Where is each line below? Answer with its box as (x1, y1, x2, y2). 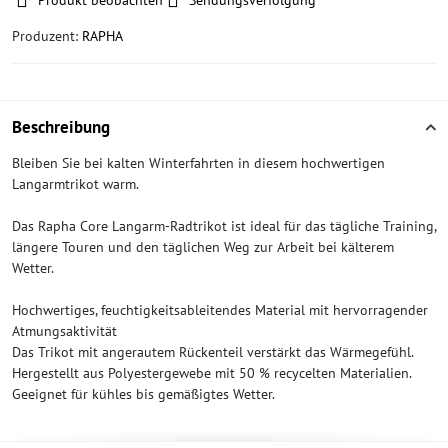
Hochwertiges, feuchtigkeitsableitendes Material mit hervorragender (12, 301, 428, 319)
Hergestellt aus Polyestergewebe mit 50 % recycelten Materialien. (12, 364, 412, 382)
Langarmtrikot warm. (12, 175, 139, 193)
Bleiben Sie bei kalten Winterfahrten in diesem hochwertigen (12, 154, 385, 172)
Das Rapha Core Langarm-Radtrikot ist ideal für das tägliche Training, (12, 217, 436, 235)
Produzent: (12, 27, 82, 45)
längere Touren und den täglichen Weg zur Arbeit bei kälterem (12, 238, 394, 256)
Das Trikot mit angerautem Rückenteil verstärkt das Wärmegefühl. (12, 343, 414, 361)
